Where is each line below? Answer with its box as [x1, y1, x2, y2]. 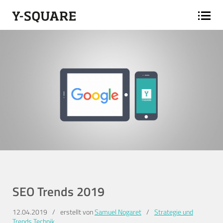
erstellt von [60, 206, 95, 217]
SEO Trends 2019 [12, 182, 105, 201]
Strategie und [154, 206, 193, 217]
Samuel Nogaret [94, 206, 141, 217]
